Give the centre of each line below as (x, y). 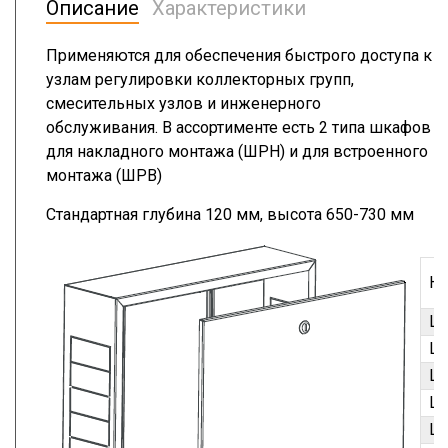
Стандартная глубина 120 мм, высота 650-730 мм (230, 215)
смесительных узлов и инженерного (183, 104)
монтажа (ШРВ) (104, 176)
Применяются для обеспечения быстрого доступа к (239, 56)
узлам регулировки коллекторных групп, (200, 80)
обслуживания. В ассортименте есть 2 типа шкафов (238, 128)
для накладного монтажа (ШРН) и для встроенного (237, 152)
